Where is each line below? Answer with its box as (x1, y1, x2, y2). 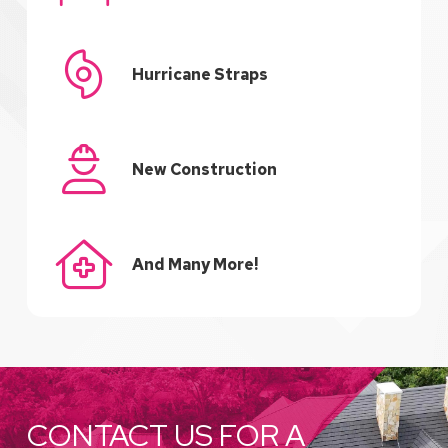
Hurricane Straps (131, 63, 268, 85)
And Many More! (131, 253, 258, 275)
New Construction (131, 158, 277, 180)
